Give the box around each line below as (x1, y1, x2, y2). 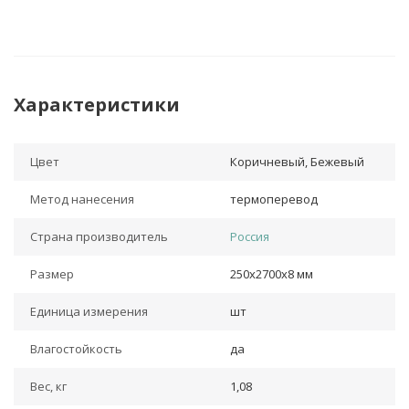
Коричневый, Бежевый (230, 153, 364, 171)
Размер (30, 266, 74, 283)
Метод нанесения (30, 191, 134, 208)
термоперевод (230, 191, 318, 208)
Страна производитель (30, 228, 168, 246)
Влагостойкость (30, 341, 122, 358)
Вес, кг (30, 378, 67, 395)
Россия (230, 228, 269, 246)
